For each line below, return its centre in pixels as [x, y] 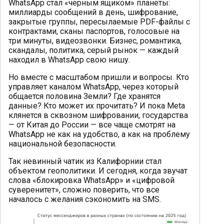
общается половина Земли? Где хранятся [84, 96]
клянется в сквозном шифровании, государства [98, 115]
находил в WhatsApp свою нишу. [69, 60]
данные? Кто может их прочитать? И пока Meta [97, 106]
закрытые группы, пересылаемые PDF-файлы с [99, 22]
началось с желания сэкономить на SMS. [85, 199]
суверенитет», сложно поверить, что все [84, 190]
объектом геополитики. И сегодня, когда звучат [98, 171]
